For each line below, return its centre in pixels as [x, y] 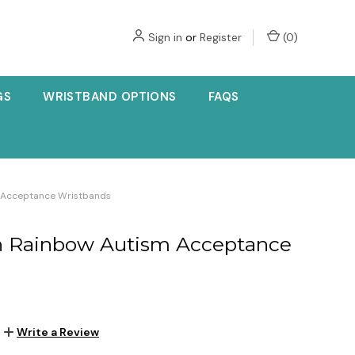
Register [221, 37]
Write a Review [57, 332]
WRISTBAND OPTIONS [110, 97]
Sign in [165, 37]
